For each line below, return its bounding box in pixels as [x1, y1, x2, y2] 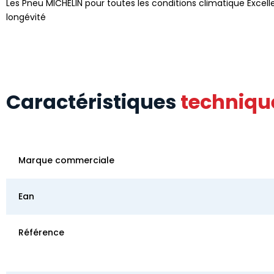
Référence [18, 226, 64, 239]
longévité [6, 10, 46, 23]
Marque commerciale [18, 154, 114, 166]
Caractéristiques [6, 87, 180, 116]
